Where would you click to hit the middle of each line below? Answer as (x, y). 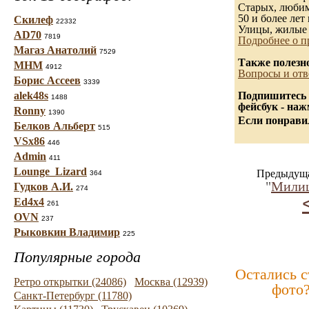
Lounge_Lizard (50, 171)
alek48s (31, 96)
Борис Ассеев (47, 80)
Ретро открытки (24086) (70, 282)
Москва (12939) (171, 282)
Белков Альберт (54, 126)
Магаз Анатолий (55, 50)
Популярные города (77, 257)
